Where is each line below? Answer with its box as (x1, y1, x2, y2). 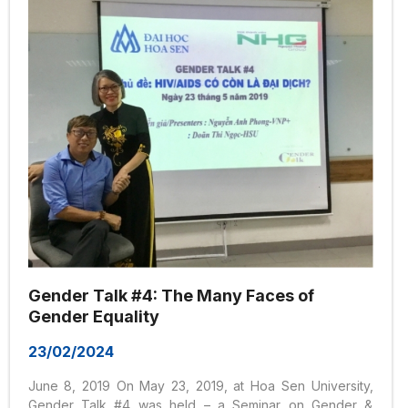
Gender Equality (27, 306, 159, 326)
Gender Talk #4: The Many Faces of (27, 285, 314, 305)
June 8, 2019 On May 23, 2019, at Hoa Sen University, (27, 377, 373, 393)
